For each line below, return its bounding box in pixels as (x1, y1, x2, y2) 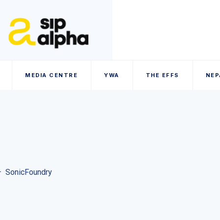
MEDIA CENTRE (25, 72, 78, 79)
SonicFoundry (5, 167, 52, 177)
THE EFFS (145, 72, 179, 79)
